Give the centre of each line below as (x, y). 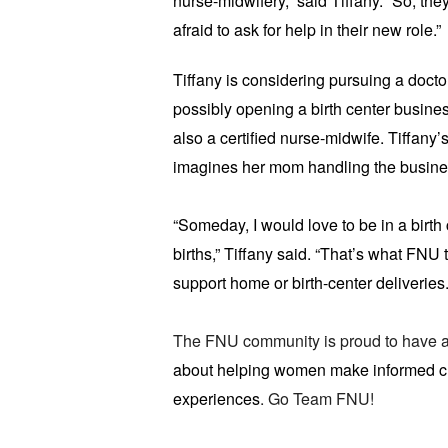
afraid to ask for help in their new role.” (306, 29)
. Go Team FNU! (316, 398)
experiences (216, 398)
